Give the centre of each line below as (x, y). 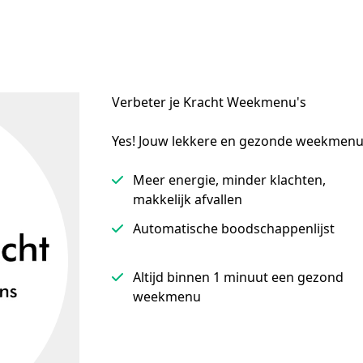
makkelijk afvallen (188, 199)
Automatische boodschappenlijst (234, 228)
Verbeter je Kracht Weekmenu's (209, 102)
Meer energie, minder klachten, (229, 180)
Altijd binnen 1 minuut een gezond (238, 277)
